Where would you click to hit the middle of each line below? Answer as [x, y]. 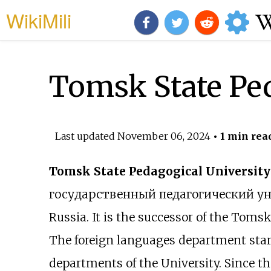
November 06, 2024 [164, 136]
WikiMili [39, 20]
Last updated [86, 136]
